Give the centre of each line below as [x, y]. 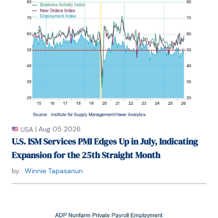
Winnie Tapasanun [54, 171]
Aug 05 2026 [60, 129]
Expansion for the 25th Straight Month [86, 155]
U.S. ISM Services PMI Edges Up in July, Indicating [105, 141]
